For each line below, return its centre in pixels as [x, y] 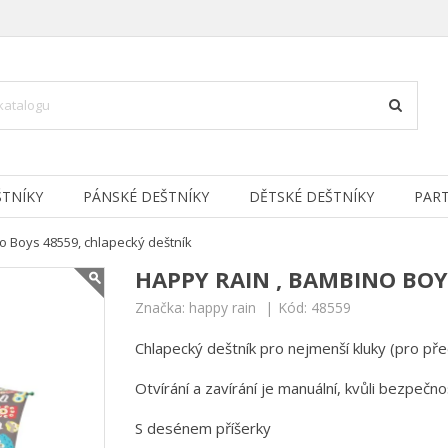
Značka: [159, 307]
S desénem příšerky [202, 427]
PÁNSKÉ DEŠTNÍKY [146, 196]
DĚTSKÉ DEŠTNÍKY [311, 196]
